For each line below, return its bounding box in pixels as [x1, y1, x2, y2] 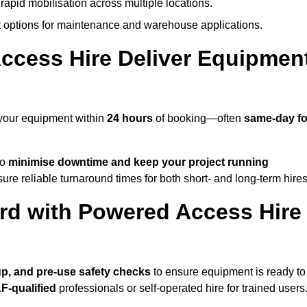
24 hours [107, 112, 153, 125]
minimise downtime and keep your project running [8, 156, 269, 169]
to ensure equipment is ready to [151, 266, 306, 278]
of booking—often [153, 112, 244, 125]
